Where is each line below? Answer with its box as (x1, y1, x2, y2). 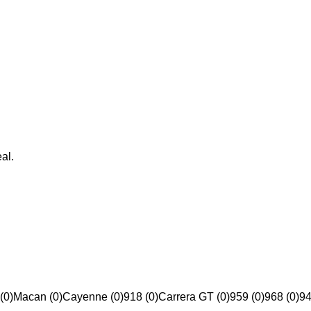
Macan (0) (13, 291, 62, 303)
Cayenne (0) (62, 291, 124, 303)
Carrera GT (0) (158, 291, 230, 303)
